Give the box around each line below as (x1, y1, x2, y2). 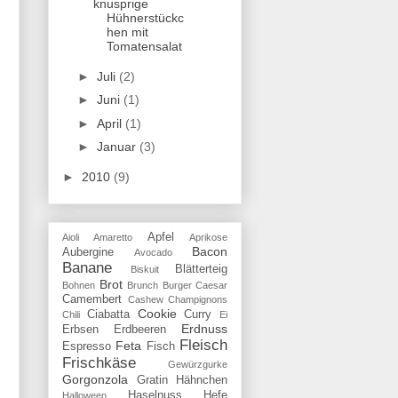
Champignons (168, 293, 227, 305)
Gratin (136, 373, 168, 386)
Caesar (195, 279, 227, 291)
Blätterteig (175, 262, 227, 275)
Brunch (127, 279, 158, 291)
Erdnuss (181, 321, 227, 336)
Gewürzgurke (168, 358, 227, 370)
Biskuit (130, 263, 159, 275)
